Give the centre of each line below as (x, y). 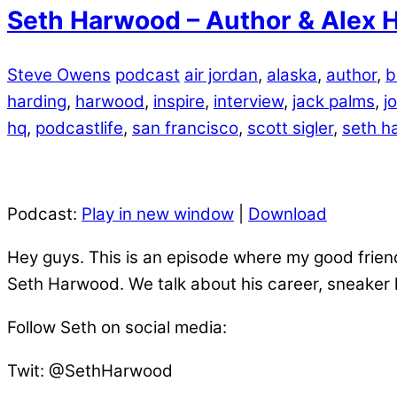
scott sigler (290, 128)
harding (37, 101)
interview (249, 101)
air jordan (221, 74)
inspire (179, 101)
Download (288, 214)
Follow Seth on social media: (117, 327)
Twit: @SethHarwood (90, 370)
